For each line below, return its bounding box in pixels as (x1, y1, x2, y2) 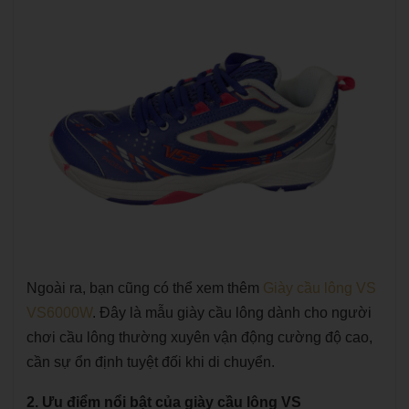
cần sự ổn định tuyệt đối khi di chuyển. (26, 354, 275, 370)
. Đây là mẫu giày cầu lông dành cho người (92, 305, 372, 320)
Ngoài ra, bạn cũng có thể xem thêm (26, 280, 263, 296)
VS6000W (26, 305, 92, 320)
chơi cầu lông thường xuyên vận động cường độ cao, (26, 330, 372, 345)
